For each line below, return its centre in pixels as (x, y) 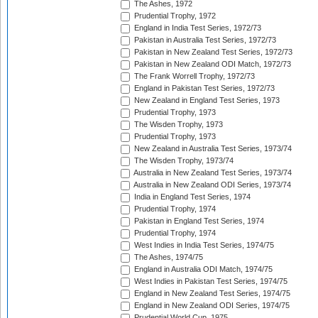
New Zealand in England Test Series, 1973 (206, 100)
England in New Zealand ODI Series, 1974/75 (211, 306)
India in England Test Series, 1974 (191, 197)
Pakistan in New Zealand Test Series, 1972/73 (212, 52)
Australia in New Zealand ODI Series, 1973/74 (212, 185)
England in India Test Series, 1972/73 (197, 28)
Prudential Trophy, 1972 (174, 16)
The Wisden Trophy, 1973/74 (183, 161)
